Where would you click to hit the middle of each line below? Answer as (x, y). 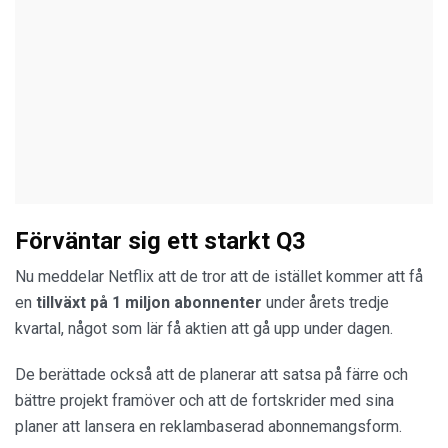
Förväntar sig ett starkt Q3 (160, 241)
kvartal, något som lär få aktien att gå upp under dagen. (204, 328)
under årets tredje (325, 302)
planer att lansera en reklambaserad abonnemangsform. (208, 426)
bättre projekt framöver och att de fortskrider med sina (204, 400)
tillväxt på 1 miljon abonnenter (147, 302)
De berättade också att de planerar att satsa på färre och (211, 374)
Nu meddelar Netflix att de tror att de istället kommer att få (219, 276)
